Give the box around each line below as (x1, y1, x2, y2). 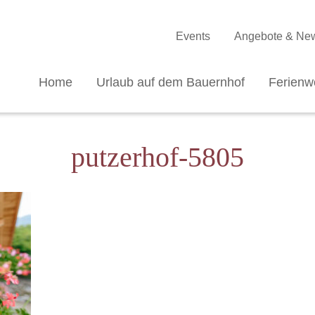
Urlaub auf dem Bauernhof (96, 75, 245, 89)
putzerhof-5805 (71, 141, 244, 173)
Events (176, 30, 210, 42)
